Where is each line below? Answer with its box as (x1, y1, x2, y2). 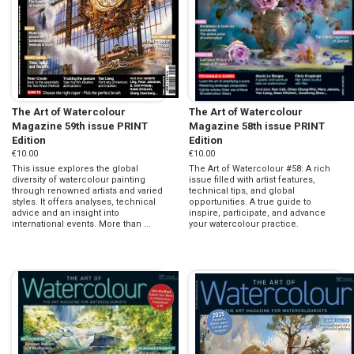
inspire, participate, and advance (189, 207, 326, 218)
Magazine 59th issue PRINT (12, 119, 148, 132)
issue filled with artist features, (189, 174, 315, 185)
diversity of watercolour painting (12, 174, 145, 185)
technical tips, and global (189, 185, 295, 196)
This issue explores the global (12, 163, 138, 174)
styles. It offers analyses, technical (12, 196, 156, 207)
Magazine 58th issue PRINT (189, 119, 325, 132)
